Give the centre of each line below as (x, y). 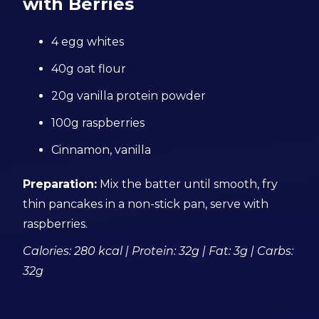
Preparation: (60, 184)
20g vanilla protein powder (129, 96)
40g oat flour (89, 69)
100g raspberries (98, 123)
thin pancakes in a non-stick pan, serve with (146, 204)
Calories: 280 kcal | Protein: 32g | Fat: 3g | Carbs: (158, 251)
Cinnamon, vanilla (101, 150)
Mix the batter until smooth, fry (188, 184)
